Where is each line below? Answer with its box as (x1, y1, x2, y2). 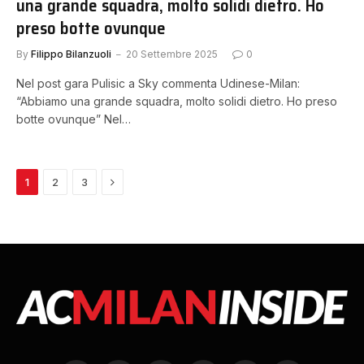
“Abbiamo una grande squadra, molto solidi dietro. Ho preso (16, 94, 337, 108)
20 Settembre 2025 (126, 48, 218, 60)
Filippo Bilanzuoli (31, 48, 111, 60)
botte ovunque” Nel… (16, 112, 131, 126)
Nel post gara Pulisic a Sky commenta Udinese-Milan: (16, 76, 300, 90)
